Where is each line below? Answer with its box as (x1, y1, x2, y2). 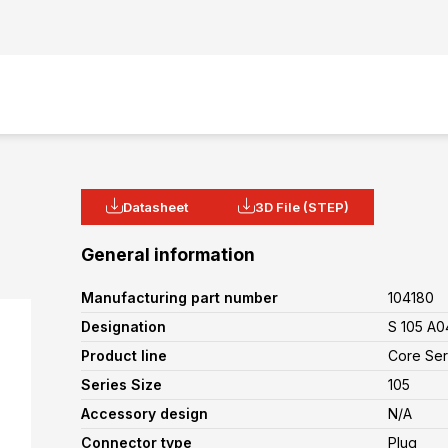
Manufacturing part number (81, 289, 278, 306)
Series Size (81, 376, 162, 393)
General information (81, 244, 255, 265)
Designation (81, 318, 166, 335)
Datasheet (123, 199, 188, 215)
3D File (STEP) (255, 199, 349, 215)
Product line (81, 347, 167, 364)
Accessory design (81, 405, 208, 422)
